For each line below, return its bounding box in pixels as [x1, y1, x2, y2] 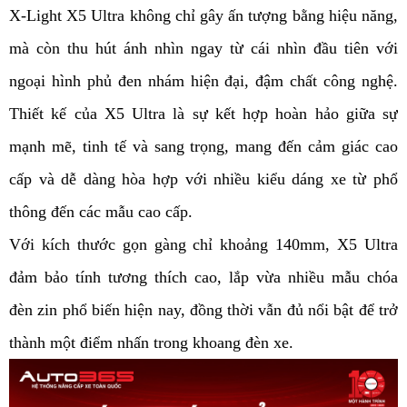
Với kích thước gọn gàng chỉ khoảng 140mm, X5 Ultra [9, 235, 398, 254]
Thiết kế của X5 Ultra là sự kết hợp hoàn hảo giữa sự [9, 104, 398, 124]
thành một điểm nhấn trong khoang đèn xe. [9, 333, 293, 352]
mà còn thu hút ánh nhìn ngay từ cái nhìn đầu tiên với [9, 39, 398, 58]
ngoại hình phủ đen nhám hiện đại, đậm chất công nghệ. [9, 72, 398, 91]
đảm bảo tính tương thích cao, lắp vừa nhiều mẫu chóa [9, 268, 398, 287]
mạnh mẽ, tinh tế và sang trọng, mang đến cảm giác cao [9, 137, 398, 156]
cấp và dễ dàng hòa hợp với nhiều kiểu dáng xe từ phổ [9, 170, 398, 189]
